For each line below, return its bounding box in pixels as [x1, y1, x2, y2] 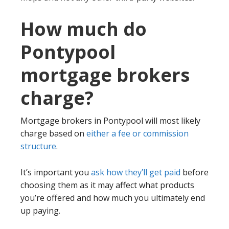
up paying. [20, 204, 60, 216]
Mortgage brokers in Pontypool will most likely [20, 114, 200, 126]
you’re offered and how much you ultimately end [20, 192, 205, 203]
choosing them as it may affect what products [20, 179, 194, 191]
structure [20, 140, 56, 152]
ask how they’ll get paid [91, 166, 180, 178]
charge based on [20, 127, 86, 139]
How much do [20, 16, 147, 41]
